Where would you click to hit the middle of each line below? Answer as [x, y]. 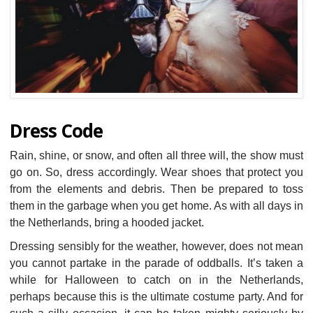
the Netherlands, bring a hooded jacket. [107, 223]
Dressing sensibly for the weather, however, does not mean [156, 247]
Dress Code [56, 131]
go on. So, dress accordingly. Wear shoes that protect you [156, 173]
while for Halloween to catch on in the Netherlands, [156, 280]
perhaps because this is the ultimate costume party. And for [156, 297]
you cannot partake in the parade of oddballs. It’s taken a [156, 263]
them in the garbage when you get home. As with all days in [156, 206]
